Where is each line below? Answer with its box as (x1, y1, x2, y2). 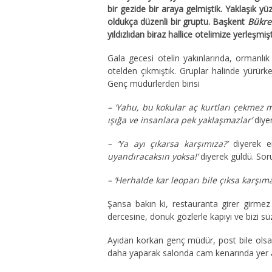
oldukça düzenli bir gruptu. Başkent (107, 16, 248, 27)
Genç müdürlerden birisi (107, 78, 200, 89)
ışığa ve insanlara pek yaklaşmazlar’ (107, 114, 252, 126)
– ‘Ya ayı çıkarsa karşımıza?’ (107, 138, 233, 149)
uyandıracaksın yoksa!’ (107, 151, 200, 162)
